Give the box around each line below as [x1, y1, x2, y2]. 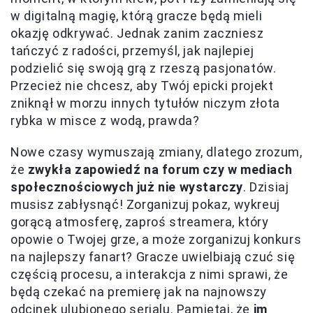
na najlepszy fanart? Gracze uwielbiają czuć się [10, 249, 296, 264]
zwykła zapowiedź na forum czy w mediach [27, 161, 293, 177]
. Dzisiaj [243, 179, 289, 194]
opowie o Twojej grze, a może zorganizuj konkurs [10, 231, 302, 247]
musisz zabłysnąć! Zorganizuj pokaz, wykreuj [10, 196, 280, 212]
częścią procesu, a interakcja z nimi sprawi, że [10, 266, 289, 282]
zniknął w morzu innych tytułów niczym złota [10, 95, 280, 110]
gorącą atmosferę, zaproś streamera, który [10, 214, 269, 229]
